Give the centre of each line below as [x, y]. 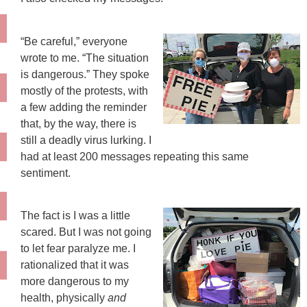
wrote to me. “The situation [85, 58]
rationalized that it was [75, 265]
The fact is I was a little [75, 215]
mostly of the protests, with [84, 90]
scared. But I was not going [86, 232]
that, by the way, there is [78, 123]
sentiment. [48, 173]
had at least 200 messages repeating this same [135, 156]
